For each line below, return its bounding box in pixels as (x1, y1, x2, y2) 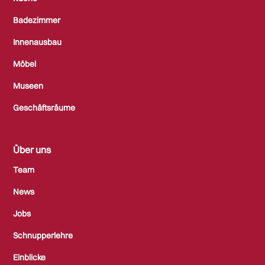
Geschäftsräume (13, 102, 76, 113)
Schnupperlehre (13, 230, 73, 241)
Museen (13, 80, 44, 91)
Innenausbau (13, 36, 62, 47)
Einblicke (13, 251, 46, 263)
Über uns (13, 143, 51, 156)
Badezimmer (13, 14, 61, 25)
